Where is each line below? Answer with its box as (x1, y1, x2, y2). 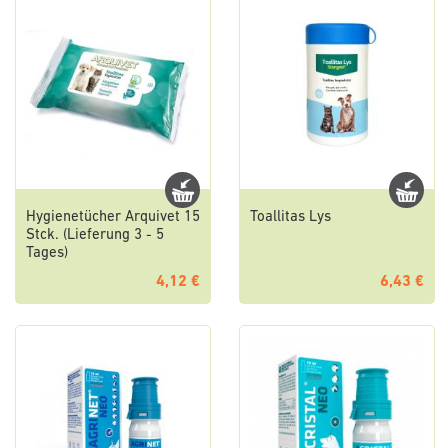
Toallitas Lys (250, 210, 331, 226)
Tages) (26, 246, 68, 262)
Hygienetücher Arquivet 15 (26, 210, 200, 226)
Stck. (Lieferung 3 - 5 (26, 228, 164, 244)
